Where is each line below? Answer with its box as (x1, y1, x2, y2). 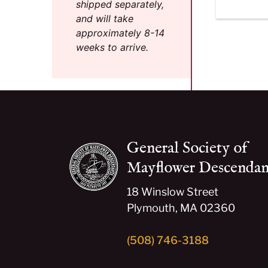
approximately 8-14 (76, 26, 165, 39)
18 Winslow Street (127, 185, 218, 198)
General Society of (127, 138, 247, 158)
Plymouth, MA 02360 (127, 201, 235, 214)
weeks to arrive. (76, 41, 148, 53)
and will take (76, 12, 133, 25)
